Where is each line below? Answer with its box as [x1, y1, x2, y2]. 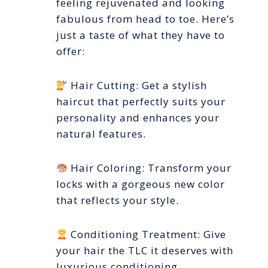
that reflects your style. [56, 193, 179, 208]
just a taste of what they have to [56, 28, 225, 42]
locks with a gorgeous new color [56, 177, 225, 191]
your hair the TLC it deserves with [56, 243, 233, 258]
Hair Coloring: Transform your [68, 161, 232, 175]
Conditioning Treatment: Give [68, 227, 227, 242]
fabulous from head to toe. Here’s [56, 12, 234, 26]
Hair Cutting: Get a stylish [68, 78, 208, 93]
